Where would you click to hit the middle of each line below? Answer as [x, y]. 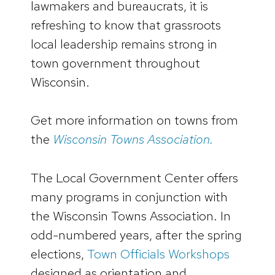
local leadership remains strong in [124, 44]
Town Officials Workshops [158, 254]
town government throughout [115, 63]
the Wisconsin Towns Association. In [131, 215]
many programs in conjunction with [129, 196]
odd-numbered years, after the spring [136, 234]
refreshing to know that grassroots [126, 25]
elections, [59, 254]
